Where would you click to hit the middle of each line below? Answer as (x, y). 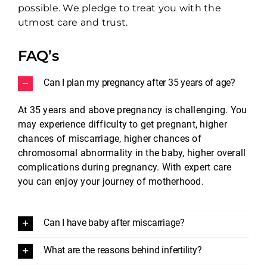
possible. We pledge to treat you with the (119, 8)
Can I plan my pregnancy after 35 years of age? (139, 83)
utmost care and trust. (73, 22)
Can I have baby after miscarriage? (114, 223)
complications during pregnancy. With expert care (125, 167)
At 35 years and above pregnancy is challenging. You (132, 110)
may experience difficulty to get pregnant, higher (122, 124)
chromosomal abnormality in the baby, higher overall (132, 153)
